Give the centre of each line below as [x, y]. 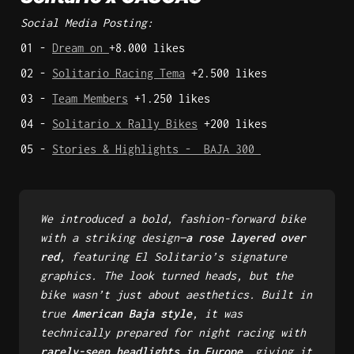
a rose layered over [246, 237]
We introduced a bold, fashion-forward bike [173, 218]
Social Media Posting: [87, 23]
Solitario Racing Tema [119, 73]
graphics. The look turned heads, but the [167, 275]
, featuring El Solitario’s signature [173, 256]
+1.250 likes [172, 98]
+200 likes [235, 124]
